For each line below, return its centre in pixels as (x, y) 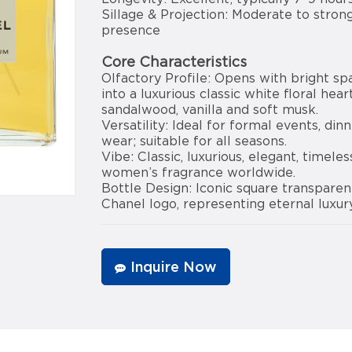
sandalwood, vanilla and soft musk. (210, 109)
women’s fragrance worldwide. (198, 172)
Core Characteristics (174, 61)
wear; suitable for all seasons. (194, 141)
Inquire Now (173, 267)
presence (131, 30)
